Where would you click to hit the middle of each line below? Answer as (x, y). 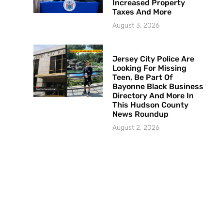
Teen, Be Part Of (143, 77)
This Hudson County (151, 105)
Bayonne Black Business (158, 86)
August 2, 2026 (136, 127)
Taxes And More (143, 12)
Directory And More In (153, 95)
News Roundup (141, 114)
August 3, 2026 (136, 25)
